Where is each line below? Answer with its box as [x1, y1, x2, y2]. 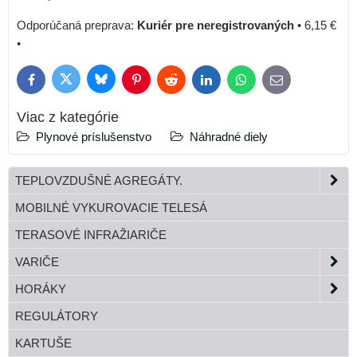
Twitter [65, 76, 96, 88]
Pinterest [135, 76, 177, 89]
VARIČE [15, 254, 59, 269]
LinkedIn [205, 76, 245, 89]
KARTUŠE [15, 335, 72, 350]
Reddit [170, 76, 200, 89]
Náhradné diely [190, 129, 268, 143]
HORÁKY [15, 281, 66, 296]
